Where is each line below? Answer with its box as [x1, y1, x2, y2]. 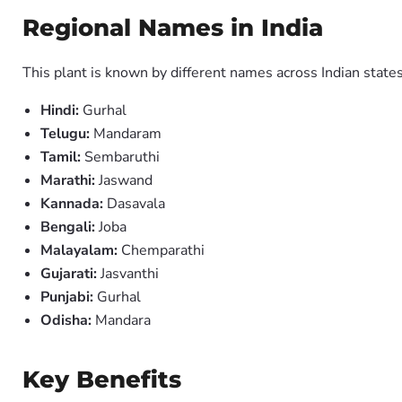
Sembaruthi [81, 147, 160, 167]
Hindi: [40, 100, 79, 120]
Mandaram [90, 124, 162, 144]
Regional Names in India [22, 13, 323, 42]
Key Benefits [22, 365, 181, 394]
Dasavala [103, 194, 165, 214]
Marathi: [40, 170, 95, 190]
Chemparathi [118, 240, 205, 260]
